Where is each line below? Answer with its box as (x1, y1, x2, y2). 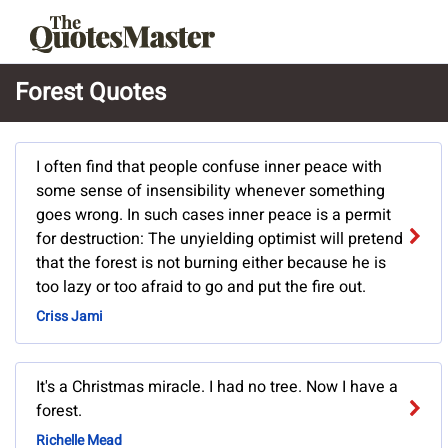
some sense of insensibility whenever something (36, 179, 385, 204)
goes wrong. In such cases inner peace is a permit (36, 203, 391, 228)
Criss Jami (36, 306, 103, 328)
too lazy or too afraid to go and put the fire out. (36, 275, 366, 300)
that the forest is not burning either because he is (36, 251, 386, 276)
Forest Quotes (15, 75, 166, 110)
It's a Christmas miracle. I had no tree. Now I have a (36, 375, 398, 400)
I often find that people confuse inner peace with (36, 155, 382, 180)
